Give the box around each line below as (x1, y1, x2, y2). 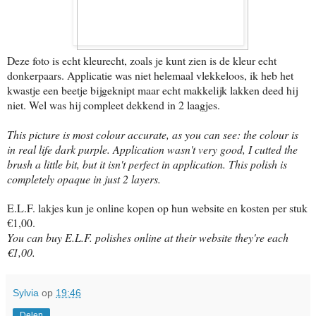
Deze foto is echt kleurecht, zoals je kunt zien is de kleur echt (7, 52, 276, 68)
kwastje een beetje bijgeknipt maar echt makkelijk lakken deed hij (7, 82, 298, 97)
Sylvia (13, 286, 39, 298)
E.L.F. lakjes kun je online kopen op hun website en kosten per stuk (7, 200, 308, 215)
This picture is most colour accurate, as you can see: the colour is (7, 126, 298, 142)
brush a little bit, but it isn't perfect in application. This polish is (7, 156, 287, 171)
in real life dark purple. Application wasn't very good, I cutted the (7, 141, 298, 157)
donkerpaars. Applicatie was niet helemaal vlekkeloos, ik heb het (7, 67, 293, 83)
